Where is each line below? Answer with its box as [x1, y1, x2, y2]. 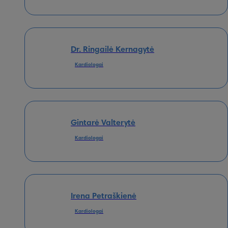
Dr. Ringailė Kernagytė [71, 45, 154, 54]
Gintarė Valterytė [71, 119, 135, 127]
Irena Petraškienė [71, 192, 136, 201]
